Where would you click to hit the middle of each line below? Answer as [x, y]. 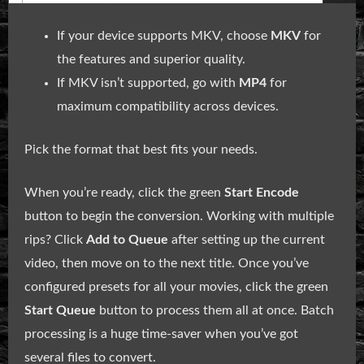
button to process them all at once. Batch [215, 310]
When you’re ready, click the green [124, 192]
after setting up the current [247, 239]
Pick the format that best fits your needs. [141, 149]
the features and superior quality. [151, 59]
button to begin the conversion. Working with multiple [179, 216]
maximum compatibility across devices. [168, 106]
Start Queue [60, 310]
